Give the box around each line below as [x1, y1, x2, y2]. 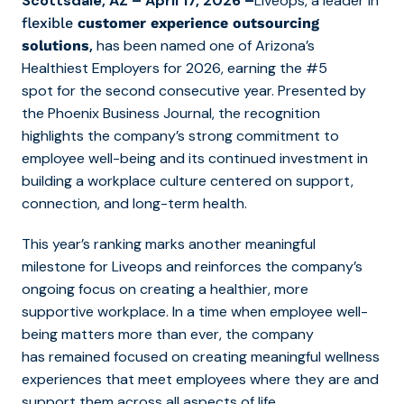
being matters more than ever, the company [22, 324, 314, 344]
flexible [22, 14, 73, 32]
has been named [96, 35, 209, 55]
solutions [22, 36, 89, 54]
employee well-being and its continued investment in [22, 148, 368, 168]
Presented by [278, 80, 366, 100]
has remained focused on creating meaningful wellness [22, 346, 380, 366]
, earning [221, 58, 280, 78]
